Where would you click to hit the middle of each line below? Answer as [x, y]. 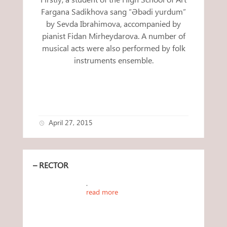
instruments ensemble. [113, 60]
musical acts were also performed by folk [113, 48]
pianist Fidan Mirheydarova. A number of [113, 36]
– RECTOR [51, 165]
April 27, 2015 [71, 123]
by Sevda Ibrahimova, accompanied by [113, 24]
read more [102, 192]
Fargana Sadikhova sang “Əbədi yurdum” [113, 12]
